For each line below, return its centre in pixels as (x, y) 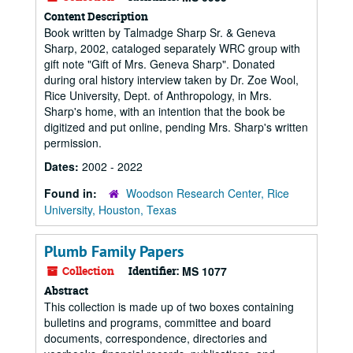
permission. (73, 143)
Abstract (66, 290)
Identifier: (154, 271)
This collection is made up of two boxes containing (169, 307)
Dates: (63, 166)
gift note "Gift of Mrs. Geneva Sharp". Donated (160, 64)
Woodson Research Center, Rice (208, 193)
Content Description (96, 16)
